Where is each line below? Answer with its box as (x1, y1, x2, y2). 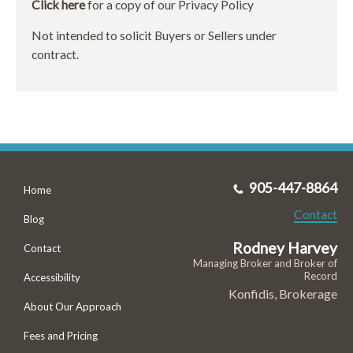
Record (303, 269, 337, 283)
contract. (32, 46, 79, 61)
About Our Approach (24, 300, 121, 314)
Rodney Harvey (232, 239, 337, 258)
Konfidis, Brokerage (228, 286, 337, 302)
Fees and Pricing (24, 329, 98, 343)
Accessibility (24, 271, 80, 284)
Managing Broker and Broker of (192, 257, 337, 270)
